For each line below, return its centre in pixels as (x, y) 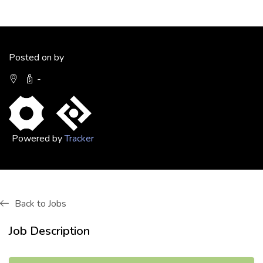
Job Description (49, 231)
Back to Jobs (41, 204)
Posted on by (36, 58)
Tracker (79, 139)
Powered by (38, 139)
